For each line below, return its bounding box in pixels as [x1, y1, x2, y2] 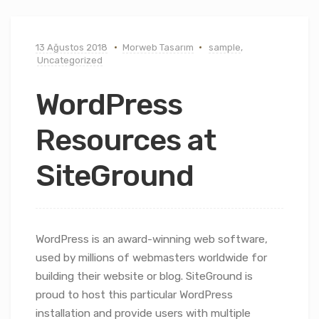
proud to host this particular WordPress [36, 288, 233, 302]
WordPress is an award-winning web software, [36, 233, 268, 246]
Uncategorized [37, 55, 103, 66]
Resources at [36, 122, 216, 159]
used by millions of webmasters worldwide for [36, 251, 267, 265]
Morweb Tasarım [122, 42, 194, 53]
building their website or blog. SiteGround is [36, 270, 253, 283]
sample [209, 42, 241, 53]
